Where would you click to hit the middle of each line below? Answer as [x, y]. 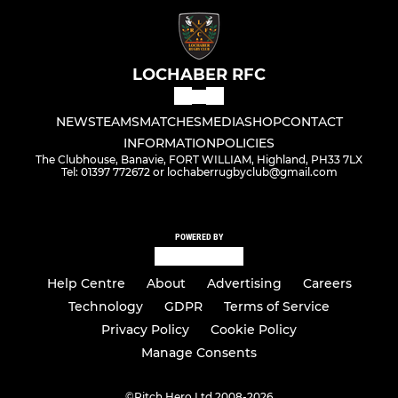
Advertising [244, 283]
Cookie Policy [254, 330]
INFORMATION [170, 143]
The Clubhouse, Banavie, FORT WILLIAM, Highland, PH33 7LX [199, 160]
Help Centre [86, 283]
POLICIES [245, 143]
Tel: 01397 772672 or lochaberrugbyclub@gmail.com [199, 172]
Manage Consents [199, 353]
